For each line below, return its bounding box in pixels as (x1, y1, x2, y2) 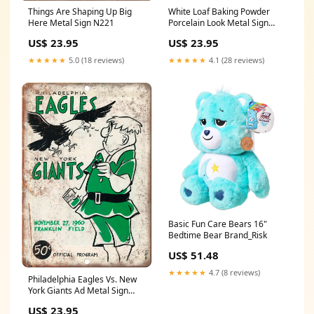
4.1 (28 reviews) (207, 54, 264, 65)
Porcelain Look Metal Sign (168, 16, 268, 29)
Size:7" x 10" (168, 27, 217, 40)
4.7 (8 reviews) (207, 266, 260, 278)
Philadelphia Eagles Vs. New (28, 273, 137, 285)
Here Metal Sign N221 (28, 16, 114, 29)
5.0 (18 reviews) (67, 54, 124, 65)
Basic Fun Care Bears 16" (168, 217, 267, 230)
